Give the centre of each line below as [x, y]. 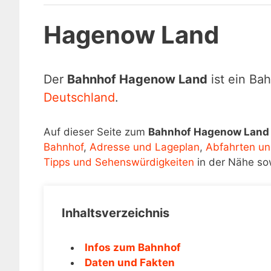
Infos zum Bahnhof [133, 247]
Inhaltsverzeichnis [116, 213]
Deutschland [79, 97]
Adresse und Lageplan [145, 147]
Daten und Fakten [130, 262]
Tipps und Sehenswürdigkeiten [119, 162]
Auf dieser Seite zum [96, 132]
